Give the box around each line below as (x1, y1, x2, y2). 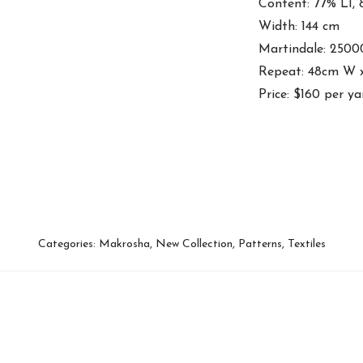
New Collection (155, 238, 233, 250)
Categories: (37, 238, 99, 250)
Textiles (287, 238, 326, 250)
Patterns (237, 238, 282, 250)
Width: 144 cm (258, 20, 340, 33)
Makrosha (98, 238, 150, 250)
